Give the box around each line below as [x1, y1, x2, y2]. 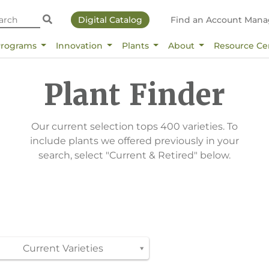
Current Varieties [22, 242, 103, 254]
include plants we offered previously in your [30, 134, 239, 147]
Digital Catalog [77, 14, 142, 25]
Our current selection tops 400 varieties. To [31, 120, 238, 132]
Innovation [55, 40, 105, 51]
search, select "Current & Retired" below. [38, 149, 231, 161]
